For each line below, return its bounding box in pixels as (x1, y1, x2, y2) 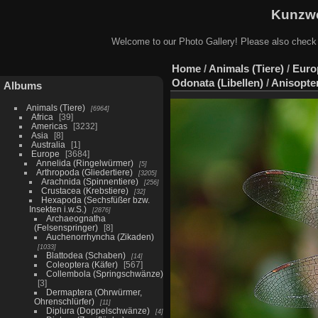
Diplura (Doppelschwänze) (45, 305, 150, 315)
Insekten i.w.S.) (28, 204, 87, 214)
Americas (31, 121, 67, 131)
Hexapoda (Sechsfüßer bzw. (40, 194, 150, 204)
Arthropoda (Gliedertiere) (35, 167, 133, 177)
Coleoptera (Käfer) (45, 259, 118, 269)
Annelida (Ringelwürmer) (35, 158, 133, 168)
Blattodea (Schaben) (45, 250, 126, 260)
